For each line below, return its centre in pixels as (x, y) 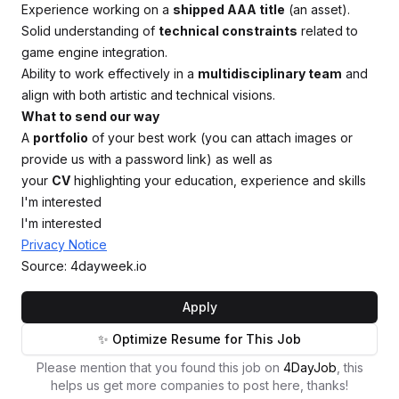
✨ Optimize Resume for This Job (199, 339)
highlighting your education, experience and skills (218, 180)
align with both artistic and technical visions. (148, 95)
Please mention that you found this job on (159, 367)
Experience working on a (97, 9)
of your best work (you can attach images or (220, 138)
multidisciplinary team (270, 73)
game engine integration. (94, 52)
